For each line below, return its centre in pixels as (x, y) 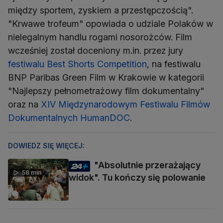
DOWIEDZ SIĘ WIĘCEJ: (46, 146)
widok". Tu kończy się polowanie (137, 178)
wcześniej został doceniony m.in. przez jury (96, 51)
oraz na (24, 105)
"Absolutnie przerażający (147, 165)
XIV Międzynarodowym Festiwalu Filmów (125, 105)
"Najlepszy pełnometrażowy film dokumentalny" (106, 91)
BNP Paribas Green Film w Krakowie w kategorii (106, 78)
